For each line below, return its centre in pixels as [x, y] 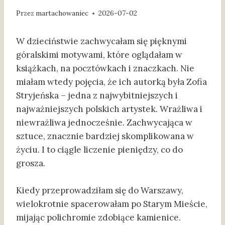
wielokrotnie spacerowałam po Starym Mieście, [112, 204]
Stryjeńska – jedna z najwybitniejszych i [97, 96]
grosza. [31, 163]
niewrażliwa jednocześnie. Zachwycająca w [104, 123]
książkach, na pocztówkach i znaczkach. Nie [105, 69]
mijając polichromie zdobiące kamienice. [98, 218]
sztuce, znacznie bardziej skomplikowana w [105, 136]
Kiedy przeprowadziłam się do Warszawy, [100, 191]
